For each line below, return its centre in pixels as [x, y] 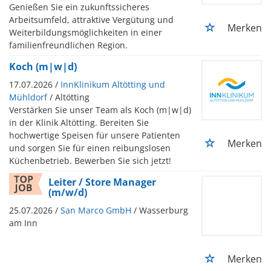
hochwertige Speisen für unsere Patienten [95, 135]
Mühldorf [28, 97]
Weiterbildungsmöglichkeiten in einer [86, 32]
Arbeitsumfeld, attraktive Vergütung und [91, 19]
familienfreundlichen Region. [68, 45]
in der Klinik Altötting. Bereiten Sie [79, 122]
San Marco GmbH [96, 210]
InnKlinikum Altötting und [113, 84]
